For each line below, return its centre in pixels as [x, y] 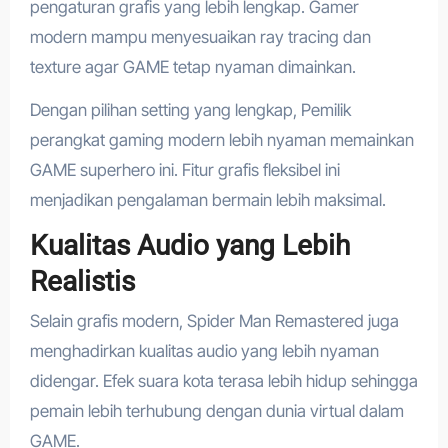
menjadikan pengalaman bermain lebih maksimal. [207, 199]
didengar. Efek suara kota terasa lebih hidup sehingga [223, 381]
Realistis [82, 281]
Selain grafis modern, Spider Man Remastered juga [214, 321]
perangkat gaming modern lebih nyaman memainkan [221, 139]
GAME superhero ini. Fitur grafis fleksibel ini [184, 169]
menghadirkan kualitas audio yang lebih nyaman [204, 351]
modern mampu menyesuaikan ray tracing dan [200, 36]
